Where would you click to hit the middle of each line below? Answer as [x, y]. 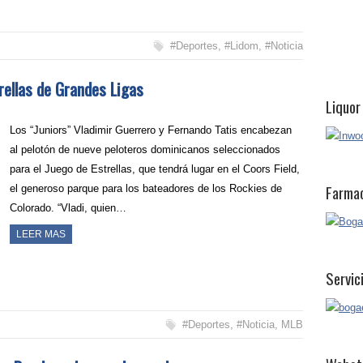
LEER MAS [41, 234]
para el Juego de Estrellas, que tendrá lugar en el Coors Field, [155, 169]
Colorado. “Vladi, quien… [68, 207]
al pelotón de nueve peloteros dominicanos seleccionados [147, 149]
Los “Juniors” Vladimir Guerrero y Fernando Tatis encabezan [151, 130]
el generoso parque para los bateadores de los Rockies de [148, 188]
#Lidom [241, 45]
